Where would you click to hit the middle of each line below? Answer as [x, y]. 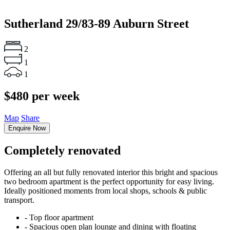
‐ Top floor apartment [59, 217]
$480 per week [42, 96]
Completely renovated [62, 150]
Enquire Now [27, 128]
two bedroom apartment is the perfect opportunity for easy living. [109, 181]
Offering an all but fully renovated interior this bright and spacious [111, 172]
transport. [19, 200]
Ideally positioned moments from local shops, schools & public [106, 190]
